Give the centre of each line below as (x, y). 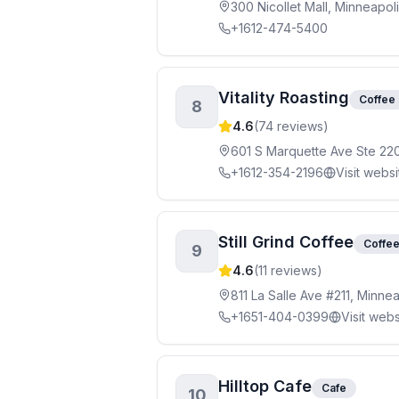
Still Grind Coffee (286, 242)
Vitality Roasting (284, 98)
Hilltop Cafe (265, 386)
